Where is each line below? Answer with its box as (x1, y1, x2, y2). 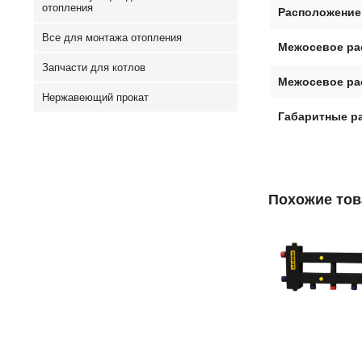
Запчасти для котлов (42, 61, 145, 74)
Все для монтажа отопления (42, 32, 182, 44)
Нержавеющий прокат (42, 91, 149, 103)
